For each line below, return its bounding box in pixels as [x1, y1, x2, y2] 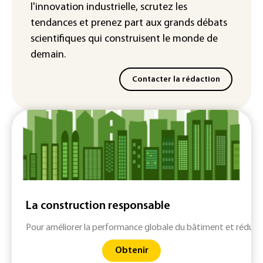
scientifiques [31, 33, 88, 45]
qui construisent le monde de [88, 33, 218, 45]
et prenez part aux [77, 18, 164, 29]
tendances [31, 18, 77, 29]
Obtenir [114, 245, 149, 255]
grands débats [164, 18, 227, 29]
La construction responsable [26, 200, 170, 213]
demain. [31, 49, 66, 61]
